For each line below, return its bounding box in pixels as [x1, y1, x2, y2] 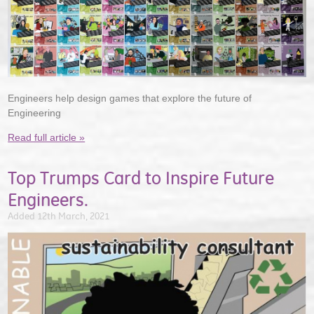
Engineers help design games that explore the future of [8, 93, 252, 104]
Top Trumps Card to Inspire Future [8, 166, 275, 189]
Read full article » [8, 132, 86, 144]
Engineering [8, 107, 62, 119]
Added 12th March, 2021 [8, 210, 110, 222]
